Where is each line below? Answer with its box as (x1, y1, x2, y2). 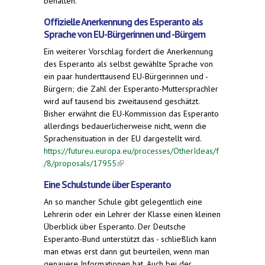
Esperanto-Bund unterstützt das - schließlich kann (44, 233, 216, 244)
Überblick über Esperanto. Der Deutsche (44, 221, 186, 232)
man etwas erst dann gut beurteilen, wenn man (44, 245, 209, 257)
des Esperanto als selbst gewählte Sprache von (44, 58, 213, 69)
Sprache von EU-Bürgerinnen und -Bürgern (44, 27, 205, 41)
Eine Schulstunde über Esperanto (44, 177, 171, 191)
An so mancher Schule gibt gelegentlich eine (44, 196, 202, 207)
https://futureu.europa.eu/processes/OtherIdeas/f (44, 145, 219, 156)
